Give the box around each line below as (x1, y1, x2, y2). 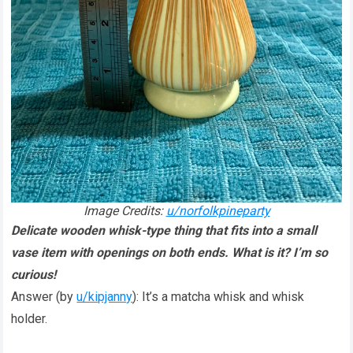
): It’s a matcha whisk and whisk (132, 289, 305, 305)
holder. (11, 311, 48, 327)
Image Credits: (83, 203, 166, 219)
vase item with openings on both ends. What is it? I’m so (11, 245, 329, 261)
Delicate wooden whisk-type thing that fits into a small (11, 223, 318, 239)
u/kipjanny (76, 289, 133, 305)
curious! (11, 267, 57, 283)
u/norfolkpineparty (165, 203, 270, 219)
